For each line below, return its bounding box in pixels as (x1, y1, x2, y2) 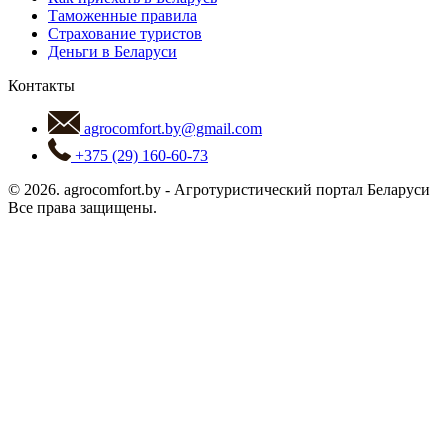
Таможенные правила (48, 6, 197, 24)
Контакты (8, 76, 75, 94)
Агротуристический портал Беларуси (174, 180, 430, 198)
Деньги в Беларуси (48, 42, 177, 60)
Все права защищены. (8, 198, 157, 216)
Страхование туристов (48, 24, 202, 42)
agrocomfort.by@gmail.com (80, 119, 262, 137)
